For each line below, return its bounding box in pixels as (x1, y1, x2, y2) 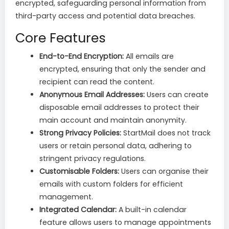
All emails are (124, 51, 174, 62)
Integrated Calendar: (39, 204, 117, 215)
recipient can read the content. (39, 77, 154, 87)
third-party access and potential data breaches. (15, 11, 195, 21)
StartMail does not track (121, 128, 211, 139)
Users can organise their (119, 166, 209, 177)
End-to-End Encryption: (39, 51, 124, 62)
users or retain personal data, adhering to (39, 141, 192, 151)
